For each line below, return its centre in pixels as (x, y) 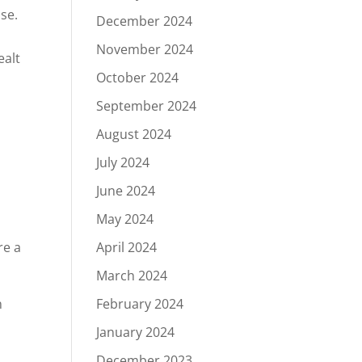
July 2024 (123, 162)
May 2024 (125, 219)
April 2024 (127, 247)
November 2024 (145, 49)
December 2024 (145, 21)
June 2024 (126, 191)
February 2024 (140, 304)
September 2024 (147, 106)
